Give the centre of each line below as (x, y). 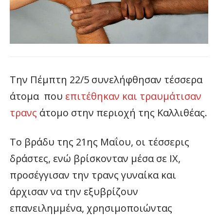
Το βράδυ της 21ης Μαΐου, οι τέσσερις (100, 142)
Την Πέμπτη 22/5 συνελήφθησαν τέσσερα (106, 79)
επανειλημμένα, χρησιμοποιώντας (91, 208)
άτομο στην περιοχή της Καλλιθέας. (122, 112)
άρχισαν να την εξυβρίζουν (74, 191)
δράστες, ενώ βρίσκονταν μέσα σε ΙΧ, (95, 158)
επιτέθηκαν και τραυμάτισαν (133, 96)
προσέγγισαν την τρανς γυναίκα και (93, 175)
